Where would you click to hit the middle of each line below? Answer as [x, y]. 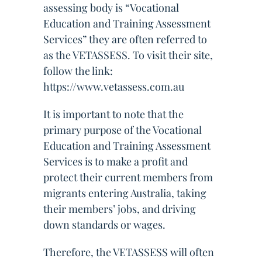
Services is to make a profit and [116, 161]
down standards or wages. [104, 225]
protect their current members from [128, 177]
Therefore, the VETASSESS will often [129, 252]
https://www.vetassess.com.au [114, 87]
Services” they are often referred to [125, 39]
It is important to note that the [113, 114]
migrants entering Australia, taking [125, 193]
